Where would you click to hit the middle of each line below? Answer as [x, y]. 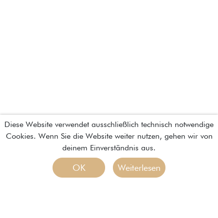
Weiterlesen [139, 168]
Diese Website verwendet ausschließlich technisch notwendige [109, 124]
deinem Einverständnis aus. [109, 148]
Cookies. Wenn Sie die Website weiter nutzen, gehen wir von [109, 136]
